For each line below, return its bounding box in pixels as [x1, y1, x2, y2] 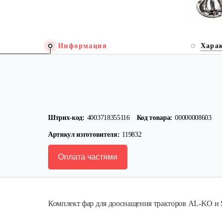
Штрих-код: [48, 114, 85, 121]
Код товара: [136, 114, 173, 121]
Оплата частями [58, 153, 117, 161]
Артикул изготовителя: [48, 131, 120, 138]
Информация [58, 42, 107, 50]
